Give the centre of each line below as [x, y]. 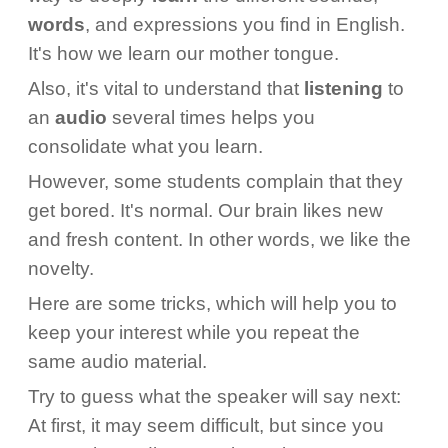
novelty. [60, 268]
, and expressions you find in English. [244, 24]
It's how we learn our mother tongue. [183, 53]
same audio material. [117, 361]
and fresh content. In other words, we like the [219, 239]
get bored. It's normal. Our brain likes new [205, 210]
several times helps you [210, 117]
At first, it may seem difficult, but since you [205, 425]
